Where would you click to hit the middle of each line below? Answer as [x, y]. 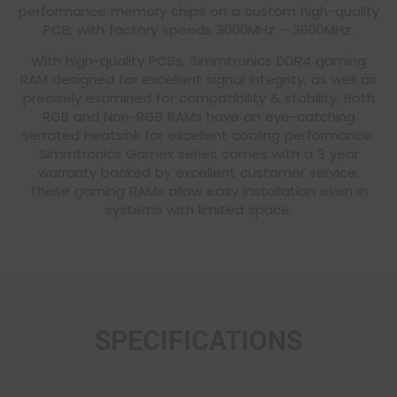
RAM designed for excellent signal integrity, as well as [198, 80]
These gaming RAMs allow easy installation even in [198, 191]
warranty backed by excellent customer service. [198, 173]
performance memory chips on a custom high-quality [198, 11]
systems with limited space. [198, 210]
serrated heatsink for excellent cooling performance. [198, 136]
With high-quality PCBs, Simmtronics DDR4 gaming [198, 61]
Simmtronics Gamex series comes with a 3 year [198, 154]
